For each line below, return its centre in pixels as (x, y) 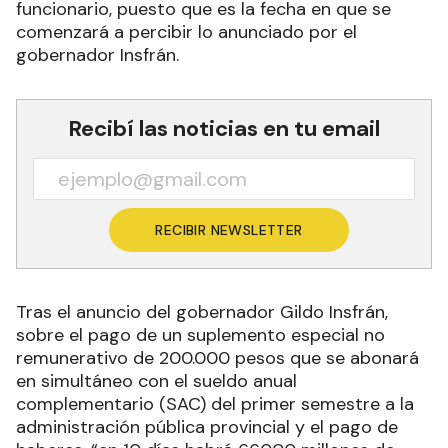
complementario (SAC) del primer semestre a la (215, 403)
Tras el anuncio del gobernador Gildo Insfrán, (202, 311)
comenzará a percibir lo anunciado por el (186, 31)
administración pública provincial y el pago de (207, 426)
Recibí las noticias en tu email (224, 128)
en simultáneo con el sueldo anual (156, 380)
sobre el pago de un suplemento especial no (200, 334)
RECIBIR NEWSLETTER (229, 229)
